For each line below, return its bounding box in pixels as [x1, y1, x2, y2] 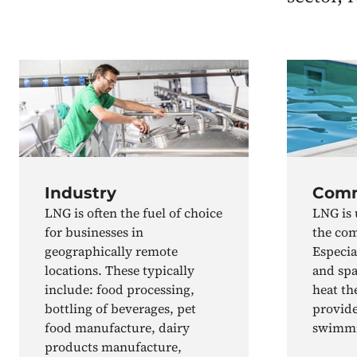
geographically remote [45, 242, 178, 261]
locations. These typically [45, 261, 194, 280]
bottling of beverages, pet [45, 300, 196, 318]
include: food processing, [45, 280, 194, 299]
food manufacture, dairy [45, 319, 190, 337]
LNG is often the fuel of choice [45, 204, 222, 222]
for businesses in [45, 223, 143, 241]
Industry [45, 183, 116, 203]
